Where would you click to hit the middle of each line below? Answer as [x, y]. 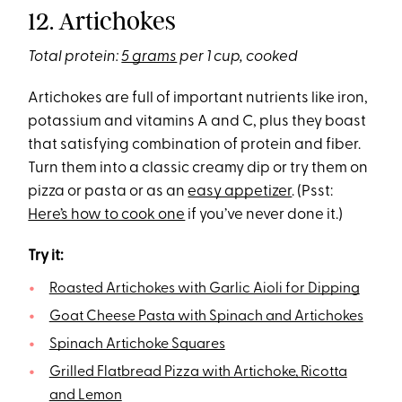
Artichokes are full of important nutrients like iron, [198, 98]
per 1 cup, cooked [238, 57]
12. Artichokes [102, 21]
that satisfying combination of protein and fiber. [195, 144]
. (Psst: [313, 191]
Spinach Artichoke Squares [137, 344]
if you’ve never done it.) [264, 214]
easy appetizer [240, 191]
